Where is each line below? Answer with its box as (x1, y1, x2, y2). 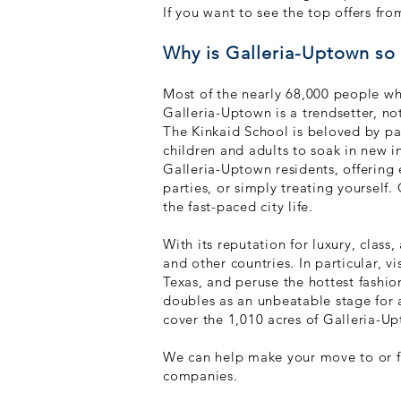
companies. (163, 367, 238, 384)
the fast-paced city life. (163, 198, 313, 215)
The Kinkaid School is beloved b (163, 123, 374, 140)
